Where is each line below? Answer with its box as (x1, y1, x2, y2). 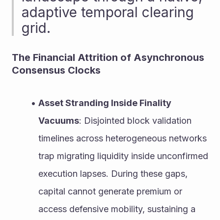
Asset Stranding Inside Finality (38, 98, 171, 108)
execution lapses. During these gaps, (38, 168, 188, 179)
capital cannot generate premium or (38, 186, 182, 196)
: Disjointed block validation (79, 115, 192, 126)
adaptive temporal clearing (22, 4, 194, 21)
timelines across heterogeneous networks (38, 133, 207, 143)
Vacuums (38, 115, 79, 126)
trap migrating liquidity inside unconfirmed (38, 151, 208, 161)
